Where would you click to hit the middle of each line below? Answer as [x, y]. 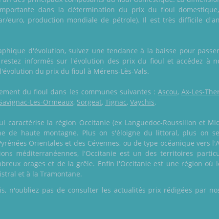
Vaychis [142, 102]
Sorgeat [89, 102]
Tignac [116, 102]
